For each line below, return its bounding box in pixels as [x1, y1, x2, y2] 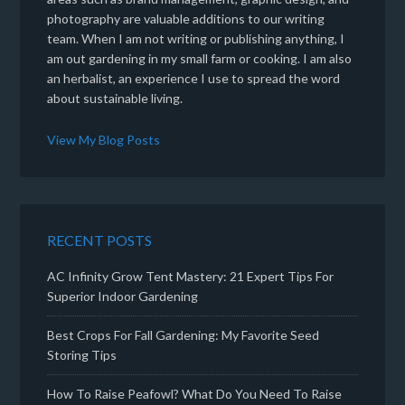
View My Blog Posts [47, 131, 161, 147]
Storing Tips [47, 346, 118, 363]
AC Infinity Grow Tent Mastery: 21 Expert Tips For [47, 268, 334, 284]
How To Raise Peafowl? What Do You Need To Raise [47, 385, 343, 401]
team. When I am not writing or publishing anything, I [47, 30, 345, 46]
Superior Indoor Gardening [47, 287, 199, 304]
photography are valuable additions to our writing [47, 10, 325, 26]
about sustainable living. [47, 89, 184, 106]
